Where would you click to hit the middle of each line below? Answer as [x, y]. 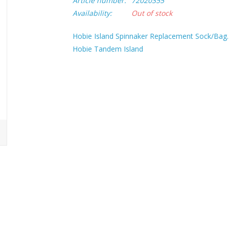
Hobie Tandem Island [108, 49]
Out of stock [152, 13]
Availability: [92, 13]
